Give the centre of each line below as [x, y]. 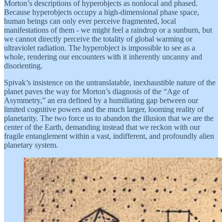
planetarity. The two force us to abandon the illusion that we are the [109, 118]
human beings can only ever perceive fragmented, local [90, 21]
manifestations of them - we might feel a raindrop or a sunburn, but [108, 30]
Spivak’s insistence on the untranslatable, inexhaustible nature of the [110, 82]
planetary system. [31, 145]
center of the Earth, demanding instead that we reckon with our [102, 127]
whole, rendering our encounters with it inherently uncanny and [103, 56]
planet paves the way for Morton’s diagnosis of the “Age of [96, 91]
